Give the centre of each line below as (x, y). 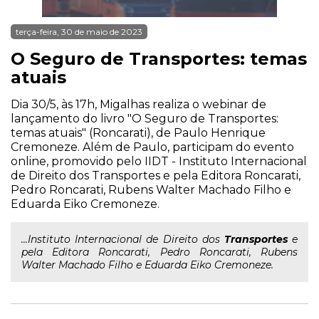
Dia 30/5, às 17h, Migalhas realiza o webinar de (138, 104)
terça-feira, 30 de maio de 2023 (79, 32)
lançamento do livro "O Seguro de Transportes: (145, 119)
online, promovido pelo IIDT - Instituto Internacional (159, 161)
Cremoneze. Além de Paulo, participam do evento (152, 147)
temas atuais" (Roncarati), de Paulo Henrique (138, 133)
